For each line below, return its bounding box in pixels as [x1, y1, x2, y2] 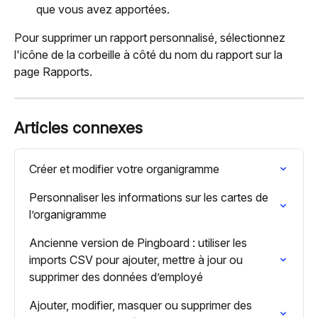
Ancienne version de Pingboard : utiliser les [29, 236, 250, 251]
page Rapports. [14, 65, 92, 79]
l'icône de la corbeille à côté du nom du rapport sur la [14, 48, 285, 62]
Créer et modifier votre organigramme [29, 162, 219, 177]
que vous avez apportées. [36, 2, 170, 17]
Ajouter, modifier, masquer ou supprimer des [29, 298, 255, 313]
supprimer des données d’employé [29, 270, 203, 285]
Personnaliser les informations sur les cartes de [29, 190, 271, 205]
